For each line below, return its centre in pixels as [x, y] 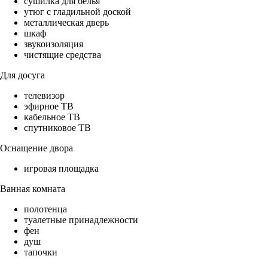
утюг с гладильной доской [77, 12]
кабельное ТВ [52, 117]
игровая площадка [61, 169]
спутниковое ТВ [57, 128]
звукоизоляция [54, 44]
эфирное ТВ [49, 106]
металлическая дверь [66, 23]
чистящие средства [63, 55]
